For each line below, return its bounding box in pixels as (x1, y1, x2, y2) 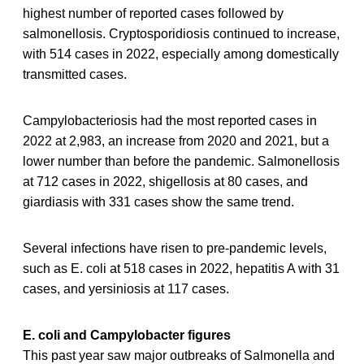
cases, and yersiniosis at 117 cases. (23, 281, 229, 296)
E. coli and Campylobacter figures (23, 327, 231, 342)
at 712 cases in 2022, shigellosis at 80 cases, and (23, 174, 308, 188)
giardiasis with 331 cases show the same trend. (23, 194, 294, 209)
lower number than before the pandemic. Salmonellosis (23, 154, 340, 168)
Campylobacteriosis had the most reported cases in (23, 113, 317, 128)
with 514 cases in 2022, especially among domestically (23, 46, 339, 61)
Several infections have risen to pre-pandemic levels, (23, 240, 327, 255)
